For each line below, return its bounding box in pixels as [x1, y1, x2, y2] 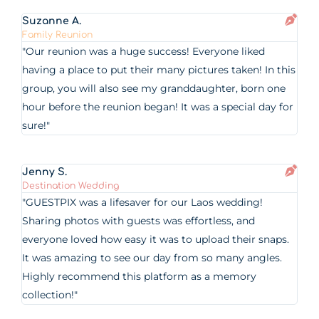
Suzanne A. [22, 16, 82, 26]
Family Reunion [22, 30, 93, 40]
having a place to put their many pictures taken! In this [22, 63, 296, 76]
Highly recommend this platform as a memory [22, 270, 257, 283]
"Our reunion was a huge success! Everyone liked [22, 45, 266, 58]
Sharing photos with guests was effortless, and [22, 214, 256, 227]
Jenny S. [22, 167, 68, 177]
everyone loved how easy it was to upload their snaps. [22, 233, 290, 246]
